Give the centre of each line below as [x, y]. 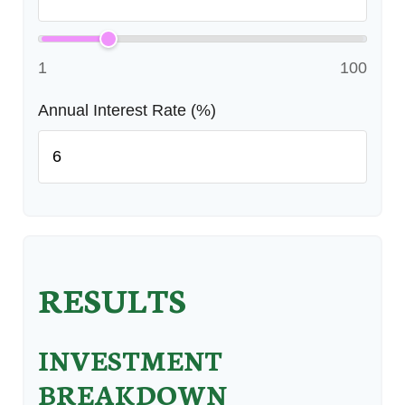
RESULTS [112, 298]
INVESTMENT [130, 359]
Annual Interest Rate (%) [127, 110]
